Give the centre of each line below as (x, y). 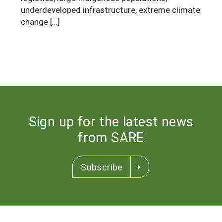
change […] (40, 21)
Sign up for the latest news (111, 121)
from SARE (111, 137)
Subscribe (102, 167)
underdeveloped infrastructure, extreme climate (111, 9)
